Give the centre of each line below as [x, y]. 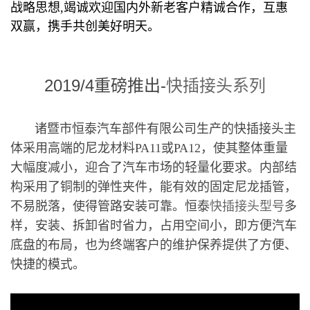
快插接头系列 [216, 85]
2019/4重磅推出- [105, 85]
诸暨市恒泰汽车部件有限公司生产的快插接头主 [153, 128]
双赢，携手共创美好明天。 [85, 26]
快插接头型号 [247, 206]
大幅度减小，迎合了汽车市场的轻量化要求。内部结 [154, 167]
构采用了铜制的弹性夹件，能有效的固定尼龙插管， [154, 186]
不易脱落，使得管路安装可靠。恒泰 [110, 206]
